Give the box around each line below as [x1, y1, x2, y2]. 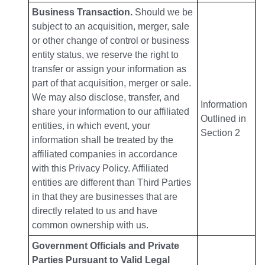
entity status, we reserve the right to [32, 50, 179, 60]
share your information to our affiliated [32, 106, 189, 117]
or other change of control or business [32, 35, 189, 46]
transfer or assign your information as [32, 64, 186, 75]
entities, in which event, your [32, 121, 150, 131]
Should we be [132, 7, 193, 18]
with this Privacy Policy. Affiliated [32, 163, 169, 174]
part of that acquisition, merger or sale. [32, 78, 191, 89]
